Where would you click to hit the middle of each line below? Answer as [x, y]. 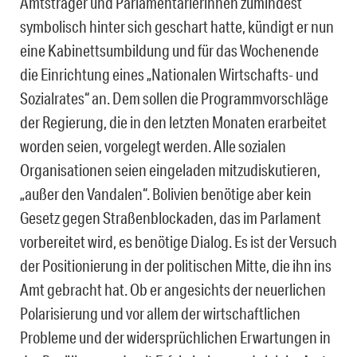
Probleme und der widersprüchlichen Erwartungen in [175, 337]
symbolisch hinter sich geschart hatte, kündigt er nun [177, 27]
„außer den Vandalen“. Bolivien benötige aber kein [166, 194]
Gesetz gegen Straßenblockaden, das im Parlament [171, 218]
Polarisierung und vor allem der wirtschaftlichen [160, 314]
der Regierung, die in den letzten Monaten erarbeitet [173, 122]
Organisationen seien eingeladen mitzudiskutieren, [170, 170]
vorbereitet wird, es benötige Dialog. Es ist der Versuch [178, 242]
